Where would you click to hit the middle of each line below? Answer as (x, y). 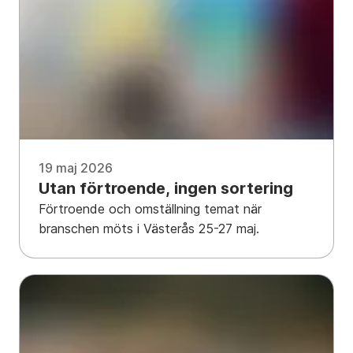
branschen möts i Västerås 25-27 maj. (149, 229)
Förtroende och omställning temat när (150, 209)
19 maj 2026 (76, 168)
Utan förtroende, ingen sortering (166, 189)
